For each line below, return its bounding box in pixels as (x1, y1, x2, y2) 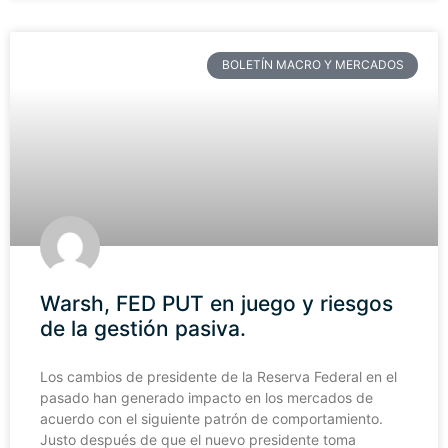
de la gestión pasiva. (40, 316, 246, 342)
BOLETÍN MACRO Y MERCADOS (221, 57, 404, 73)
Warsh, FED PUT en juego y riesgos (40, 291, 393, 317)
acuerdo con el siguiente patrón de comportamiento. (40, 410, 383, 428)
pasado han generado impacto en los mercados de (40, 389, 373, 407)
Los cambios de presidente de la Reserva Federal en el (40, 368, 397, 386)
